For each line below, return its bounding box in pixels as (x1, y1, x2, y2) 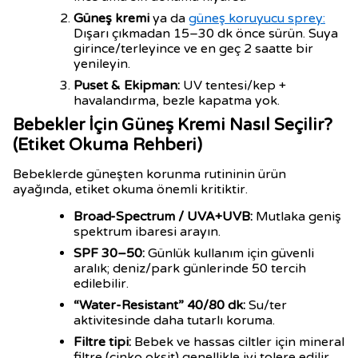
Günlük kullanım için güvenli (148, 245, 314, 261)
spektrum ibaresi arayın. (74, 224, 221, 240)
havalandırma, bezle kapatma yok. (74, 93, 280, 109)
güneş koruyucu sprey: (189, 10, 325, 26)
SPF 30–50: (74, 245, 148, 261)
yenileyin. (74, 56, 130, 72)
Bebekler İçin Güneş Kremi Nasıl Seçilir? (13, 115, 332, 135)
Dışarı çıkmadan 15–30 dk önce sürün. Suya (74, 26, 338, 42)
